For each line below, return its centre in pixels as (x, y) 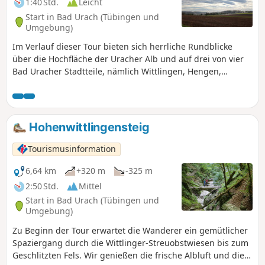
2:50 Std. (42, 186)
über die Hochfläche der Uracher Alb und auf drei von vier (128, 59)
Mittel (90, 186)
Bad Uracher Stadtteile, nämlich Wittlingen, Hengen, (117, 72)
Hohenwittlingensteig (88, 127)
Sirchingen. (35, 84)
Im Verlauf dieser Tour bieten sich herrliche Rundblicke (122, 47)
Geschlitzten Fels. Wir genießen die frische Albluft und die (128, 255)
